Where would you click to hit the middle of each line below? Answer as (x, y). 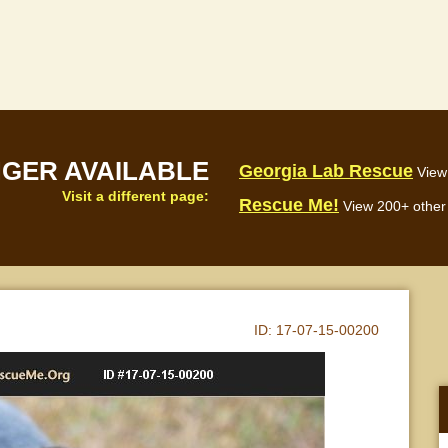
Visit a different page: (135, 196)
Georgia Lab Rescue (326, 171)
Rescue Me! (289, 205)
